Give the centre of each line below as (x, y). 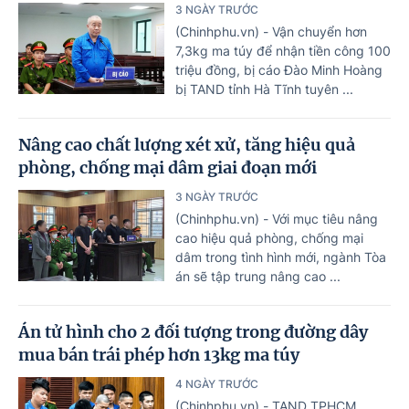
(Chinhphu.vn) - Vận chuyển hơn (271, 31)
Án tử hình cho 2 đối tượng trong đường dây (193, 331)
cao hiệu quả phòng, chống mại (269, 237)
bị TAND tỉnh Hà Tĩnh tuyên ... (264, 89)
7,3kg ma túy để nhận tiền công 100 (283, 50)
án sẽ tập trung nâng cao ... (258, 276)
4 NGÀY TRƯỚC (217, 383)
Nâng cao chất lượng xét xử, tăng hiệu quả (187, 144)
